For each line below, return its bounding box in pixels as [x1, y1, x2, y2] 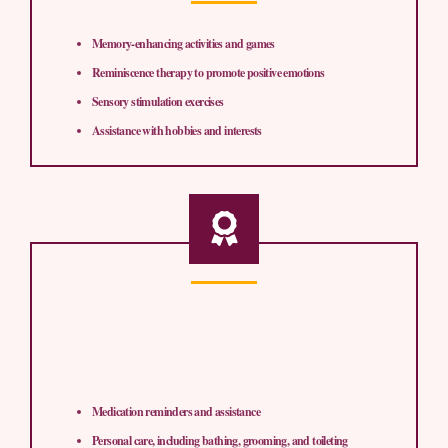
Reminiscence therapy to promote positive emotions [92, 63, 325, 81]
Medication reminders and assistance [92, 402, 260, 420]
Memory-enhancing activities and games [92, 34, 275, 52]
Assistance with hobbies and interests [92, 121, 262, 139]
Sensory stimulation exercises [92, 92, 224, 110]
